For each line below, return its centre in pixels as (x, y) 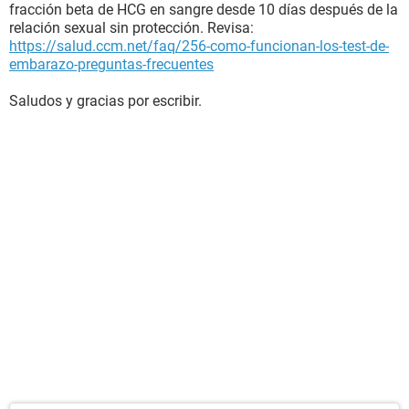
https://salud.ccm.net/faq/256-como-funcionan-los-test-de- (199, 46)
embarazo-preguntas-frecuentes (111, 64)
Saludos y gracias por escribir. (105, 101)
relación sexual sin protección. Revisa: (131, 28)
